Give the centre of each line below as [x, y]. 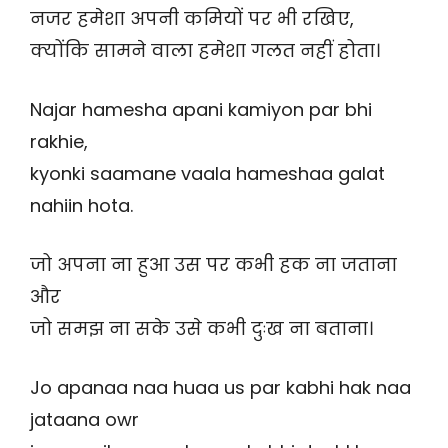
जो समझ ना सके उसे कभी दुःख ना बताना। [201, 329]
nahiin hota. [81, 206]
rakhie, [59, 142]
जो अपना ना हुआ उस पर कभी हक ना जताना [213, 265]
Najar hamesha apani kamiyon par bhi [201, 110]
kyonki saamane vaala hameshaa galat [207, 174]
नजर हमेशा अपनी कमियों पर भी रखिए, [192, 19]
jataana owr [84, 420]
